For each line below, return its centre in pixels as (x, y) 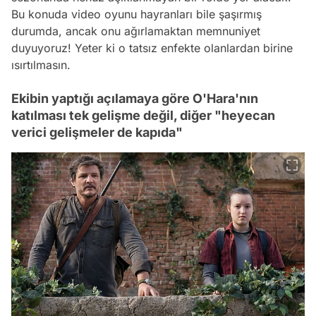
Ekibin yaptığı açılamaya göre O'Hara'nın (135, 98)
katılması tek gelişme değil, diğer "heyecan (143, 115)
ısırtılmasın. (41, 65)
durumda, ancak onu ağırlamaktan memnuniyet (136, 31)
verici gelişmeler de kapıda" (97, 132)
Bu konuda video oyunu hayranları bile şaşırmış (136, 14)
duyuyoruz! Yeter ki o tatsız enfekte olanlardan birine (152, 48)
